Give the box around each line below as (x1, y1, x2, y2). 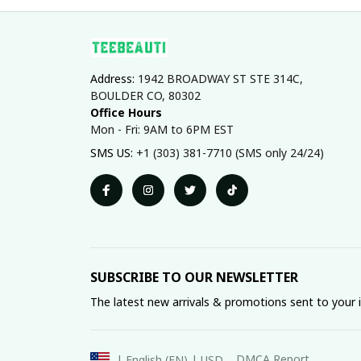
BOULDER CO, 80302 (90, 87, 201, 103)
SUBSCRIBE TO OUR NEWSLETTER (90, 268, 298, 286)
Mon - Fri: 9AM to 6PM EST (90, 121, 234, 137)
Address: (90, 70, 138, 86)
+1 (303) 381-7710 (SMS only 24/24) (136, 144, 324, 160)
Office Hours (90, 104, 162, 120)
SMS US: (90, 144, 136, 160)
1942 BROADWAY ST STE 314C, (138, 70, 303, 86)
